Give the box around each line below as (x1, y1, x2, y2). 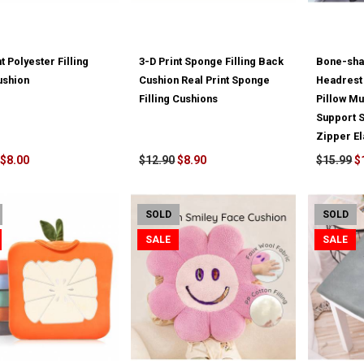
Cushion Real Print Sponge (139, 74, 271, 87)
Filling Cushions (139, 93, 219, 106)
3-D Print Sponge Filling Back (139, 55, 284, 68)
